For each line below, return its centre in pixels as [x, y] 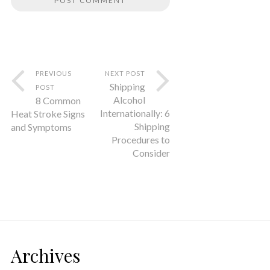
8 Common [58, 101]
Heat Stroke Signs [48, 114]
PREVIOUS [53, 74]
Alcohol [129, 100]
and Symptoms [41, 127]
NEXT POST [125, 74]
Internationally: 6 [135, 113]
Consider [151, 153]
